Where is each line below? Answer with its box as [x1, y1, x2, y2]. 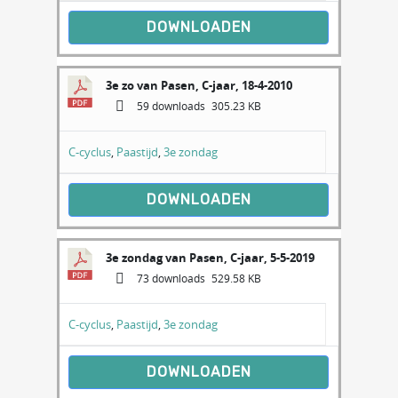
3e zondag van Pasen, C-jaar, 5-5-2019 [106, 250, 314, 266]
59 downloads [134, 99, 205, 115]
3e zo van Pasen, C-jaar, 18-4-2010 [106, 77, 292, 93]
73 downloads [134, 271, 205, 287]
